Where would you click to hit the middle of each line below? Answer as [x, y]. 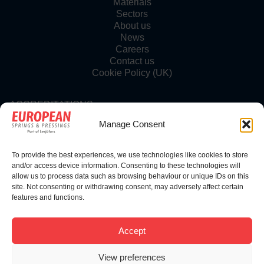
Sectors [132, 14]
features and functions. [48, 197]
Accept [132, 230]
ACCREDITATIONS [51, 104]
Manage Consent [132, 124]
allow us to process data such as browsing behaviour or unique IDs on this [130, 176]
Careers [132, 49]
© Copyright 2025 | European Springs [132, 224]
